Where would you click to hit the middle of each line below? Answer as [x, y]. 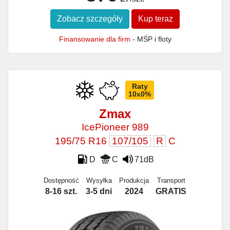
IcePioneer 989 [115, 127]
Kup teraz [156, 18]
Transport [171, 180]
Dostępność [61, 180]
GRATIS [171, 191]
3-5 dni [99, 191]
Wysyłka [99, 180]
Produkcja [134, 180]
